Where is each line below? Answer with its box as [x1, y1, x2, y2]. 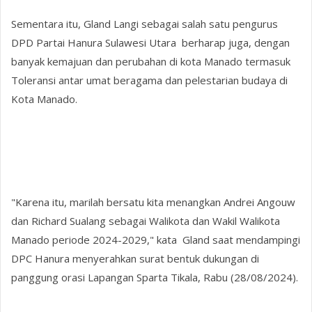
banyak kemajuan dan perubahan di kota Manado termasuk [11, 54, 291, 68]
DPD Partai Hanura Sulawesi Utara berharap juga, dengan [11, 35, 290, 49]
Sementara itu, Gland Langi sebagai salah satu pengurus [11, 16, 279, 31]
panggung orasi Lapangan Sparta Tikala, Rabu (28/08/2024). [11, 270, 299, 285]
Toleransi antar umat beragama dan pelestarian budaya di [11, 72, 288, 87]
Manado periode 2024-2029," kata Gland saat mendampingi [11, 233, 301, 247]
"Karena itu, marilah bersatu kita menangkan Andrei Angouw [11, 195, 296, 210]
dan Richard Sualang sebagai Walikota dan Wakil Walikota [11, 214, 281, 228]
